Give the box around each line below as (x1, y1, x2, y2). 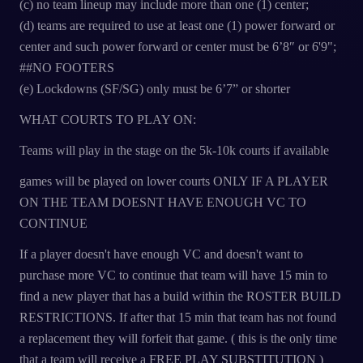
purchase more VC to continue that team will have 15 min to (19, 268, 327, 282)
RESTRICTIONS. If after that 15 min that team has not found (19, 310, 336, 324)
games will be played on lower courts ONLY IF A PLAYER (19, 174, 328, 188)
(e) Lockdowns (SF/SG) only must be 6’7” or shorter (19, 82, 290, 96)
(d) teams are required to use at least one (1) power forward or (19, 19, 335, 32)
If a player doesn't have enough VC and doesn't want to (19, 247, 303, 261)
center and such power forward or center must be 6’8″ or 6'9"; (19, 40, 336, 53)
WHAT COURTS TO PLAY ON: (19, 113, 196, 126)
